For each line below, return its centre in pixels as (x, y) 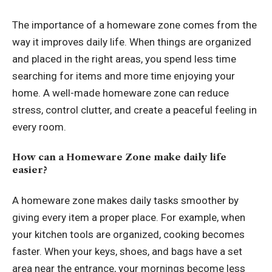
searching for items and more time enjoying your (124, 76)
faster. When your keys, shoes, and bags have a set (127, 251)
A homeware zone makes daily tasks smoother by (125, 200)
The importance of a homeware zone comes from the (134, 25)
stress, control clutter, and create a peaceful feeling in (134, 110)
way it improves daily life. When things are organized (132, 42)
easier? (30, 170)
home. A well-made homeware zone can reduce (121, 93)
